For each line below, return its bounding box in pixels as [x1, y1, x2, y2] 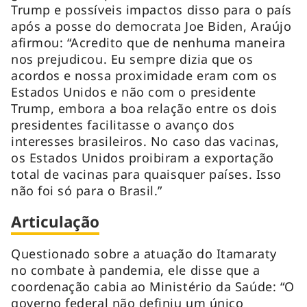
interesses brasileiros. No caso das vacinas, [11, 132, 280, 149]
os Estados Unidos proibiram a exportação [11, 149, 274, 166]
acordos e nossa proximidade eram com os [11, 66, 278, 84]
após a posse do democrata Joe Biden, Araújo [11, 17, 292, 34]
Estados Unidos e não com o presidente [11, 83, 256, 100]
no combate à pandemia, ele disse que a [11, 261, 260, 278]
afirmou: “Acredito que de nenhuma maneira [11, 34, 286, 51]
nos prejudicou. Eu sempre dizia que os [11, 50, 254, 67]
